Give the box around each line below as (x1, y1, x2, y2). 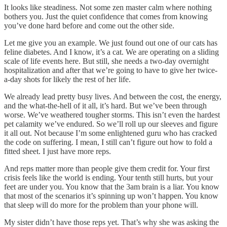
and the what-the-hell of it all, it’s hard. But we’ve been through (4, 101, 207, 110)
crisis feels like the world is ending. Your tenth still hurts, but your (4, 173, 213, 182)
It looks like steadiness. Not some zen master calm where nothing (4, 3, 212, 12)
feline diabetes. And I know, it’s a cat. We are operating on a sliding (4, 47, 219, 56)
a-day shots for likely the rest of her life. (4, 74, 131, 84)
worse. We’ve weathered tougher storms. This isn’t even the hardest (4, 110, 220, 119)
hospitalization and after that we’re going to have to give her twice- (4, 65, 217, 74)
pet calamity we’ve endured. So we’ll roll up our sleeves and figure (4, 119, 218, 128)
